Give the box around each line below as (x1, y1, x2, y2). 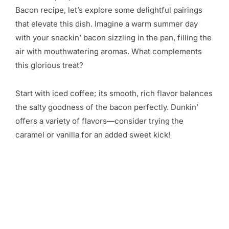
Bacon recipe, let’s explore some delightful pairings (15, 5, 202, 15)
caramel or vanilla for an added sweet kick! (15, 130, 172, 140)
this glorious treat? (15, 60, 85, 70)
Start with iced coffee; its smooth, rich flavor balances (15, 88, 213, 98)
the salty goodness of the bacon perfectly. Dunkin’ (15, 102, 198, 112)
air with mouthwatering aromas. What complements (15, 47, 202, 56)
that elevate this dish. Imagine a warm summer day (15, 19, 198, 29)
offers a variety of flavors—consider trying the (15, 116, 184, 126)
